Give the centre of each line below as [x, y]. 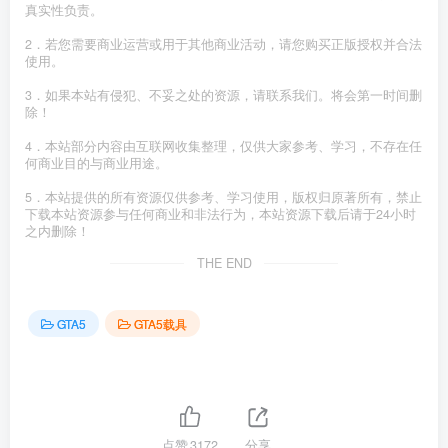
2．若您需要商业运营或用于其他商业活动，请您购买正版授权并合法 [223, 44]
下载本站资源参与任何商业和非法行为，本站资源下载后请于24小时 [220, 214]
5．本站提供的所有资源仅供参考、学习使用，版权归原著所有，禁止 [223, 197]
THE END [224, 263]
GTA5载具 [160, 323]
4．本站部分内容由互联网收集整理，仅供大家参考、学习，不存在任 [223, 146]
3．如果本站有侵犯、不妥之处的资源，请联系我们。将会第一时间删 [223, 95]
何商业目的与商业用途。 [96, 163]
